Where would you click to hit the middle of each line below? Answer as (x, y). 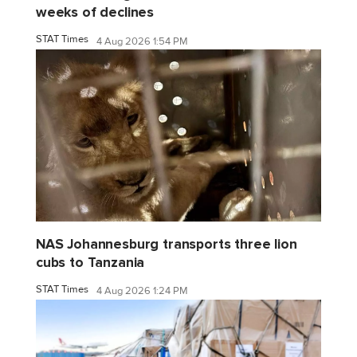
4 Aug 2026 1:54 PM (142, 41)
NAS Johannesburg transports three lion (167, 244)
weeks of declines (95, 13)
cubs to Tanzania (90, 262)
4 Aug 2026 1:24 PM (142, 291)
